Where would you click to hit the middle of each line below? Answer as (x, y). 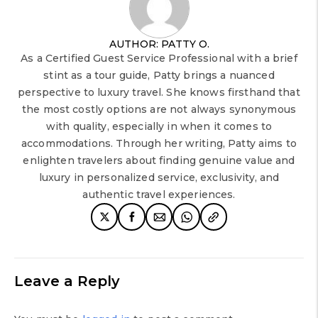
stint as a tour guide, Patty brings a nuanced (159, 76)
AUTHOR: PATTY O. (159, 44)
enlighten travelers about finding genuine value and (159, 161)
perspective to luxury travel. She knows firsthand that (159, 93)
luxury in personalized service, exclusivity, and (159, 178)
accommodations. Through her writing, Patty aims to (159, 144)
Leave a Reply (67, 281)
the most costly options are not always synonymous (159, 110)
